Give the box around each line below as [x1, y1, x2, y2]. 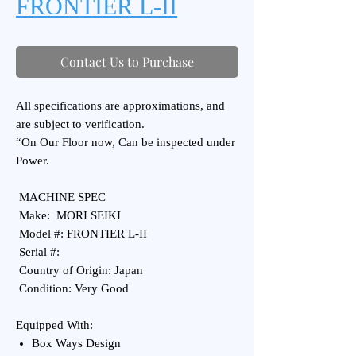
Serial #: [16, 246, 60, 258]
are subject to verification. [16, 118, 145, 130]
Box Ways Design [32, 337, 121, 350]
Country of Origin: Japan [16, 264, 143, 277]
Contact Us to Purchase [60, 53, 194, 70]
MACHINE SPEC [16, 191, 106, 203]
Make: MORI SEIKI [16, 209, 121, 222]
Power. [16, 154, 52, 167]
